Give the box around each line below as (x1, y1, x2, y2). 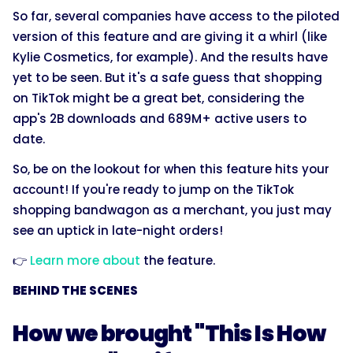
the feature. (143, 251, 215, 269)
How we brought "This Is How (13, 318, 326, 349)
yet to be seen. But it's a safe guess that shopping (13, 69, 322, 86)
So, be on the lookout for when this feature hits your (13, 160, 329, 177)
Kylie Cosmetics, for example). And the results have (13, 48, 328, 65)
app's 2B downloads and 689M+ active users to (13, 110, 307, 127)
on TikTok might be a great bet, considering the (13, 89, 304, 106)
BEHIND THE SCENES (13, 281, 138, 299)
